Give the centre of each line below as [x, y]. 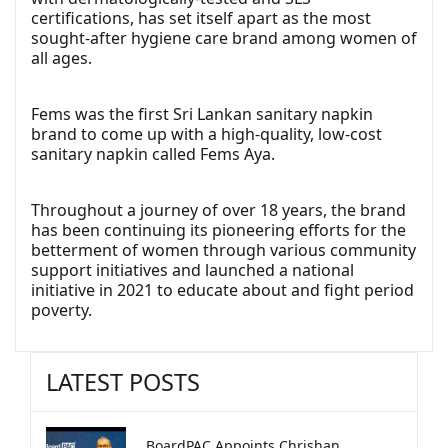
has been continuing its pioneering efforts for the [218, 230]
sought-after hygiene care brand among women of [224, 38]
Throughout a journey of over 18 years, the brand [218, 210]
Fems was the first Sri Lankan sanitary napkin [202, 114]
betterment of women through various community [223, 250]
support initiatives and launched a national [192, 270]
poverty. [61, 310]
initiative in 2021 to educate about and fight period [222, 290]
